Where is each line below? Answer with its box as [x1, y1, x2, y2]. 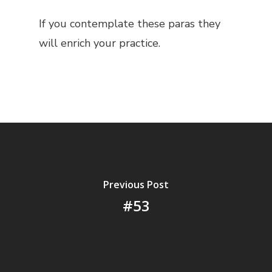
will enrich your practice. [39, 36, 160, 50]
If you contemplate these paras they [39, 16, 220, 31]
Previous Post [103, 177, 169, 191]
